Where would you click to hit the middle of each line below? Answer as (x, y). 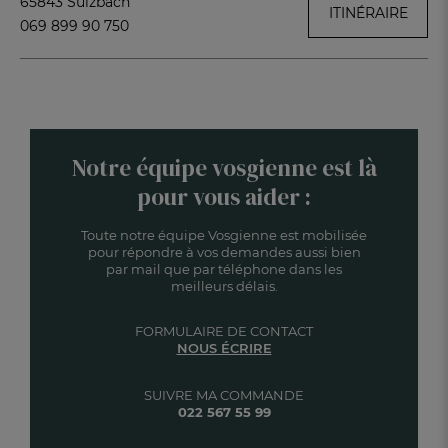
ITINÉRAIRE (368, 13)
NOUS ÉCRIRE (224, 348)
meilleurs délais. (224, 286)
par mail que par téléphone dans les (224, 269)
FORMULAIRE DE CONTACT (224, 331)
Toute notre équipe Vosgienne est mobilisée (224, 235)
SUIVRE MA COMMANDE (224, 395)
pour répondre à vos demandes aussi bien (224, 252)
